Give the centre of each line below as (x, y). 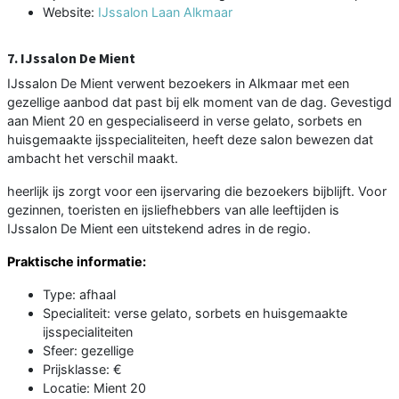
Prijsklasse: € (82, 369)
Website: (70, 12)
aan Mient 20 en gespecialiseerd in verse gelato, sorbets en (184, 120)
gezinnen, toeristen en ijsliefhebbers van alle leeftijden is (173, 209)
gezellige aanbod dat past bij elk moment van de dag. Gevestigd (199, 102)
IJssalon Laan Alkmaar (165, 12)
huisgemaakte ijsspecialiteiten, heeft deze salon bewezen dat (190, 139)
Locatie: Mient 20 (94, 387)
